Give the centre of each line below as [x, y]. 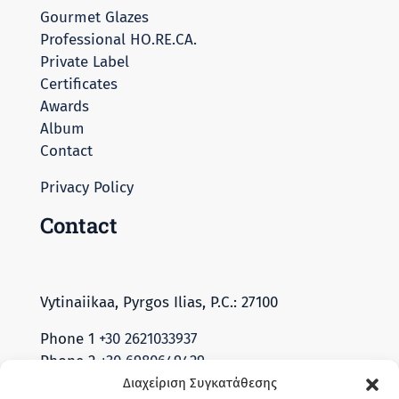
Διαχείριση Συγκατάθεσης [199, 383]
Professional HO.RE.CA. [118, 39]
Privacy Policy [87, 187]
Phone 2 [70, 361]
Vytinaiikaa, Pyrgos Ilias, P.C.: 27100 [159, 302]
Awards [65, 106]
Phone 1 [69, 338]
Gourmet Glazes [94, 17]
